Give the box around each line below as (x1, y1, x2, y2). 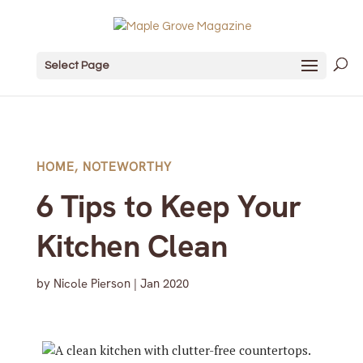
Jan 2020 (139, 275, 189, 292)
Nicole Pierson (53, 275, 130, 292)
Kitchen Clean (36, 226, 228, 267)
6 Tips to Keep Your (36, 186, 301, 227)
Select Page (44, 59, 109, 71)
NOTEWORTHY (82, 159, 172, 175)
